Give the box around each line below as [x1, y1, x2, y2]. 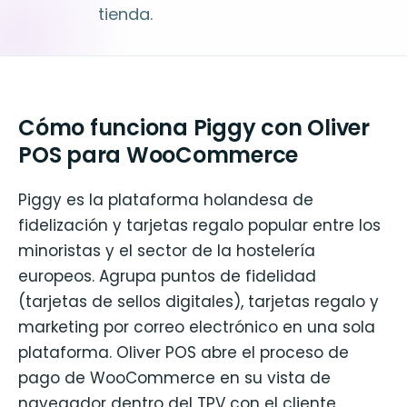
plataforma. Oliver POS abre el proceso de [18, 342, 349, 364]
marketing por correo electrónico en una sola [18, 316, 375, 339]
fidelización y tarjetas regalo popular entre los [18, 214, 381, 237]
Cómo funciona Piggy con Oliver [18, 113, 370, 143]
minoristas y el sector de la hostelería [18, 240, 315, 263]
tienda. [98, 3, 153, 25]
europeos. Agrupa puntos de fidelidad [18, 265, 316, 288]
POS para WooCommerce [18, 140, 299, 170]
